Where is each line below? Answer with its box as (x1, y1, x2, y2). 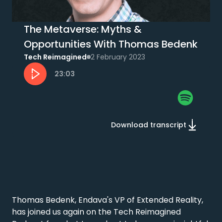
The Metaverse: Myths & (24, 22, 142, 36)
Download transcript (111, 120, 186, 130)
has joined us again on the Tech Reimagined (12, 206, 181, 218)
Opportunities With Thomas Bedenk (24, 37, 198, 51)
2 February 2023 (91, 52, 145, 62)
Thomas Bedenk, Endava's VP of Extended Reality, (12, 194, 203, 206)
